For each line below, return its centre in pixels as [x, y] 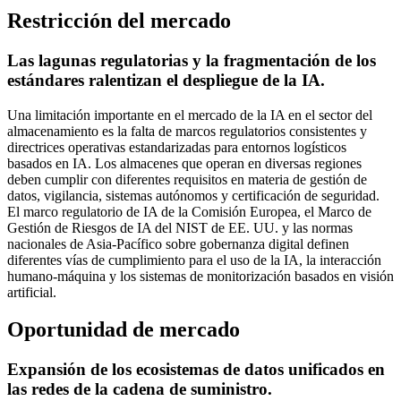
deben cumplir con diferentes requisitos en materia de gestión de [187, 179]
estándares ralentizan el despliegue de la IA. [166, 80]
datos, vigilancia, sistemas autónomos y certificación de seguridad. [193, 195]
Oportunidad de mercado [124, 330]
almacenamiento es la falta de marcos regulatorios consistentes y [187, 131]
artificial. [32, 292]
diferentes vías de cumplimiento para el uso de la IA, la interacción [194, 260]
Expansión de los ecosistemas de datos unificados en [196, 370]
